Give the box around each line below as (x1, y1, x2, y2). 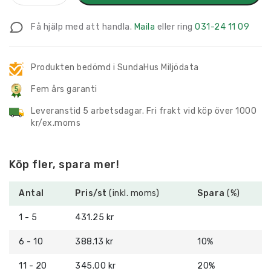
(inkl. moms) (106, 188, 159, 198)
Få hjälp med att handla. (31, 21, 134, 32)
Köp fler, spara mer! (9, 157, 119, 171)
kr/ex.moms (31, 117, 80, 128)
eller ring (155, 21, 195, 32)
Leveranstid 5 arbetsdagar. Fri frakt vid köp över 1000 (31, 105, 256, 116)
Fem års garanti (31, 83, 97, 94)
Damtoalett (31, 41, 87, 53)
